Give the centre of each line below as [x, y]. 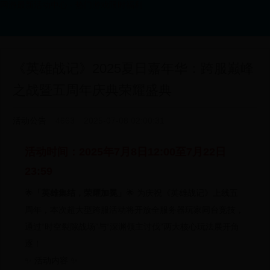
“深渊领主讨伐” [135, 227]
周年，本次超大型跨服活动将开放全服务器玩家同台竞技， [134, 210]
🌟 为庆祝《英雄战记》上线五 [182, 193]
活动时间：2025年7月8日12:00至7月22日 [125, 152]
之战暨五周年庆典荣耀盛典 [92, 90]
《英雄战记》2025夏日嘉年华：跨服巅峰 [133, 68]
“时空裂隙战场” [70, 227]
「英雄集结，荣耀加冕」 [80, 193]
